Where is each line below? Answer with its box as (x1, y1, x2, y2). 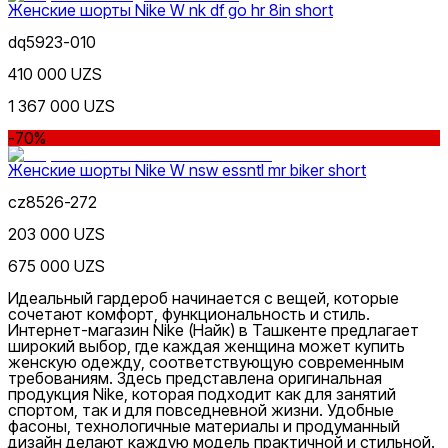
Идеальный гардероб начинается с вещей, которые (8, 287, 399, 308)
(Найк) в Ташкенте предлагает (184, 319, 419, 340)
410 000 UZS (8, 63, 102, 84)
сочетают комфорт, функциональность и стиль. (8, 303, 370, 324)
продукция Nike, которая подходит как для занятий (8, 383, 396, 404)
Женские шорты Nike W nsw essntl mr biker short (8, 159, 366, 180)
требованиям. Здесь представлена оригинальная (8, 367, 382, 388)
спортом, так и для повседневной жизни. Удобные (8, 399, 394, 420)
